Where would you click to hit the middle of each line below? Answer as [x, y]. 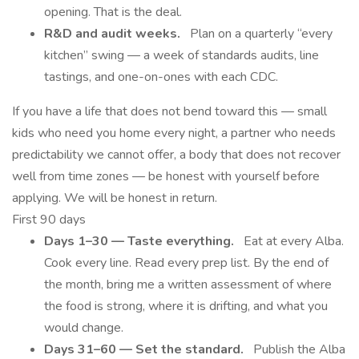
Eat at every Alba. [290, 241]
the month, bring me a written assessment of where [188, 284]
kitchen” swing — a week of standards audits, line [182, 55]
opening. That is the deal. [113, 12]
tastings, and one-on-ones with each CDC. [161, 77]
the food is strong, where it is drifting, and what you [186, 306]
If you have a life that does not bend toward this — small [169, 111]
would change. [84, 328]
